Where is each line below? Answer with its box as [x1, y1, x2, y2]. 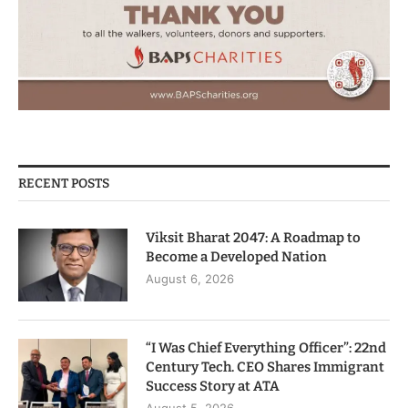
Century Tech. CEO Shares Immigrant [146, 358, 384, 375]
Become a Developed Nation [146, 248, 327, 265]
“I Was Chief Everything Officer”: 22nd [146, 339, 386, 356]
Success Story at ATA [146, 377, 280, 394]
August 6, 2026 [146, 270, 234, 286]
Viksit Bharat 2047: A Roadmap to [146, 229, 361, 246]
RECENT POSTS [18, 175, 109, 191]
